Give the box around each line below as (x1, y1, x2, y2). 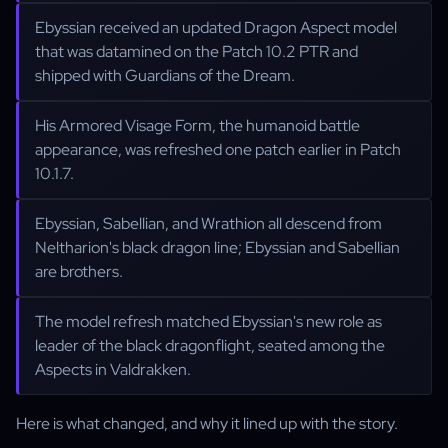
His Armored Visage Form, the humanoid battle (35, 115, 360, 136)
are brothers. (35, 261, 123, 282)
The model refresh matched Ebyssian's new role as (35, 311, 382, 332)
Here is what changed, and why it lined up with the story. (16, 413, 398, 434)
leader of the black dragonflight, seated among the (35, 335, 385, 356)
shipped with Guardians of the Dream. (35, 65, 295, 86)
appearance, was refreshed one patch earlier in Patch (35, 139, 401, 160)
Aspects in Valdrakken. (35, 359, 191, 380)
